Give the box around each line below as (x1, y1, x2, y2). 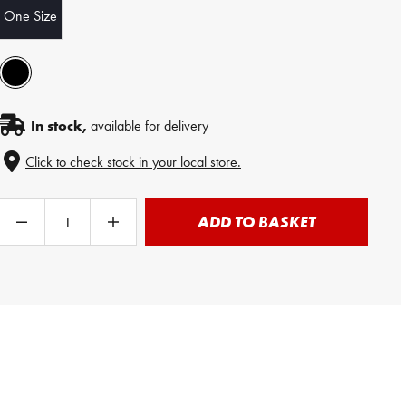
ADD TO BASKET (198, 211, 315, 232)
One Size (4, 6, 57, 25)
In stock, (31, 115, 87, 135)
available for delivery (87, 115, 208, 135)
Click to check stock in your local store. (25, 151, 241, 171)
